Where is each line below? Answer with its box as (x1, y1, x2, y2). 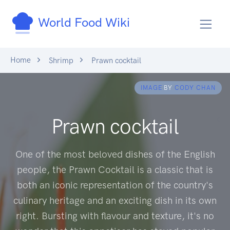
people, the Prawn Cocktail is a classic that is (17, 163, 213, 176)
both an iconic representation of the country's (17, 179, 213, 191)
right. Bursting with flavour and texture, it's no (16, 209, 214, 222)
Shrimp (49, 55, 73, 65)
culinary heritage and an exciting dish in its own (13, 194, 217, 206)
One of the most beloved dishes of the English (15, 148, 215, 160)
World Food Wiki (35, 15, 130, 30)
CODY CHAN (175, 84, 216, 91)
